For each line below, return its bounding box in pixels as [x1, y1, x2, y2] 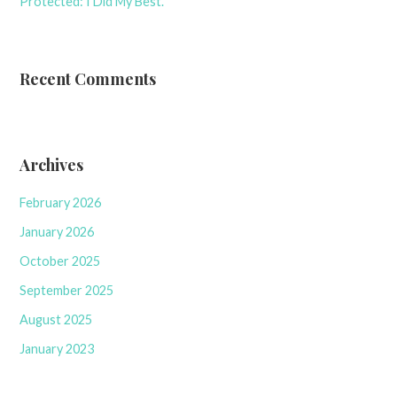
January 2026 [19, 223, 95, 239]
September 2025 [19, 282, 114, 298]
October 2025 [19, 253, 101, 269]
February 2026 [19, 194, 102, 210]
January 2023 [19, 340, 95, 356]
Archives [19, 153, 84, 175]
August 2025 [19, 311, 93, 327]
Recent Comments [19, 67, 157, 90]
